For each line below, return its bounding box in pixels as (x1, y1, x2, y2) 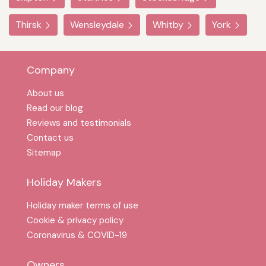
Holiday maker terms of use (27, 199, 138, 212)
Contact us (27, 132, 74, 144)
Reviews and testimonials (27, 117, 131, 129)
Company (27, 63, 75, 78)
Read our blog (27, 102, 83, 115)
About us (27, 87, 64, 100)
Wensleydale (70, 18, 124, 31)
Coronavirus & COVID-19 (27, 229, 127, 242)
